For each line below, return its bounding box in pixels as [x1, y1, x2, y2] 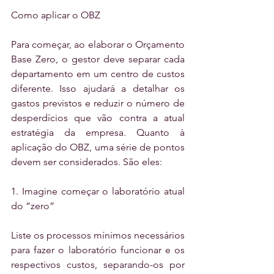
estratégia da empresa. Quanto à [11, 127, 185, 139]
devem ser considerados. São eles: [11, 156, 162, 168]
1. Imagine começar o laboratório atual [11, 185, 185, 198]
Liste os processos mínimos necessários [11, 229, 185, 242]
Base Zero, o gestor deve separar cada [11, 53, 185, 65]
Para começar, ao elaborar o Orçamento [11, 39, 185, 51]
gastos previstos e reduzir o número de [11, 97, 185, 109]
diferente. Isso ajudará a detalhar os [11, 83, 185, 95]
